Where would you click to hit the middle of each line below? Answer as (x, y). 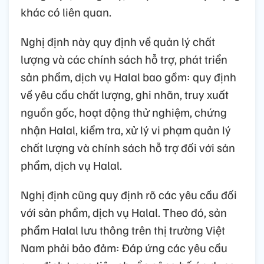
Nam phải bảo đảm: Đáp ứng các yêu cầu (124, 247)
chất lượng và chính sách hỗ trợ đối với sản (128, 147)
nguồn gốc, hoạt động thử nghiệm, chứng (124, 112)
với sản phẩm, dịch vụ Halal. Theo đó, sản (124, 212)
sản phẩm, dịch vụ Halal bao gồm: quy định (128, 76)
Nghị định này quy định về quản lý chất (118, 41)
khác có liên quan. (66, 11)
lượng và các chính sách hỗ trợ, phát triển (124, 59)
